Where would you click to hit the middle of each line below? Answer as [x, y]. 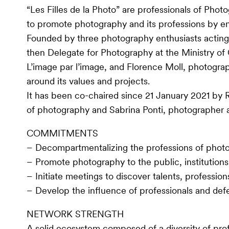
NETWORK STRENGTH [75, 214]
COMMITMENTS [63, 133]
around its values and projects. [88, 81]
